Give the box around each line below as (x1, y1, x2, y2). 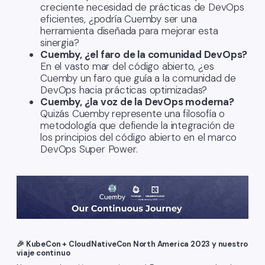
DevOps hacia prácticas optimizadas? (40, 83, 208, 97)
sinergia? (40, 36, 79, 50)
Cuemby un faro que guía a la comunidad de (40, 72, 236, 85)
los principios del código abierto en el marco (40, 131, 237, 144)
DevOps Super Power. (40, 143, 138, 156)
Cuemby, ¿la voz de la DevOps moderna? (40, 95, 234, 109)
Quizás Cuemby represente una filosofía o (40, 107, 225, 121)
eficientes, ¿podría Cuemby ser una (40, 12, 197, 26)
